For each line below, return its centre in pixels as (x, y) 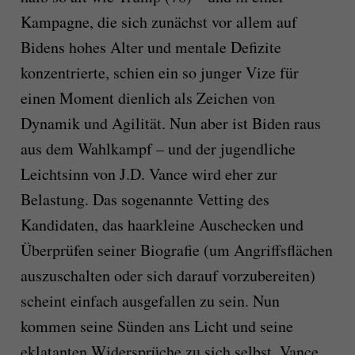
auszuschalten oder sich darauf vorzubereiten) (168, 275)
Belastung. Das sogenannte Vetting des (145, 199)
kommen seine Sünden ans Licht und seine (157, 326)
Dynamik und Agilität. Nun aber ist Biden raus (170, 123)
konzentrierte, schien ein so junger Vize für (159, 72)
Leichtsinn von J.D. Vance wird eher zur (149, 174)
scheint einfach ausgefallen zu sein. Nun (150, 300)
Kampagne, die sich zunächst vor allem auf (158, 21)
